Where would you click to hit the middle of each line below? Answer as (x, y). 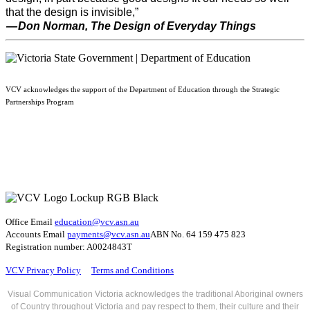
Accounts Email (36, 235)
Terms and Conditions (133, 271)
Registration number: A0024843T (69, 247)
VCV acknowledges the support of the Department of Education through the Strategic (143, 90)
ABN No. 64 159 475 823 (198, 235)
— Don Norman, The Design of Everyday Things (131, 26)
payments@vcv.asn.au (109, 235)
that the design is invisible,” (72, 12)
